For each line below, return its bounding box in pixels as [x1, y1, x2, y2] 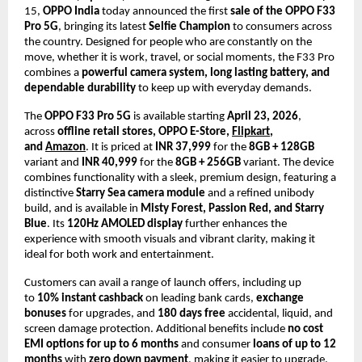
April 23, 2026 [227, 110, 298, 123]
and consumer [179, 338, 253, 351]
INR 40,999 [82, 156, 137, 169]
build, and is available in [24, 202, 141, 215]
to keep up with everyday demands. [136, 82, 312, 95]
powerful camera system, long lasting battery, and [82, 66, 330, 79]
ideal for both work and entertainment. [24, 248, 214, 261]
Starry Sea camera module [76, 187, 205, 200]
